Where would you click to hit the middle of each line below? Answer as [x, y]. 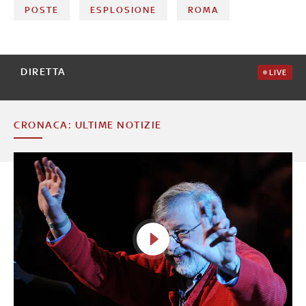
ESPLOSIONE [124, 10]
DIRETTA [43, 71]
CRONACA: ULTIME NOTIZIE [88, 124]
